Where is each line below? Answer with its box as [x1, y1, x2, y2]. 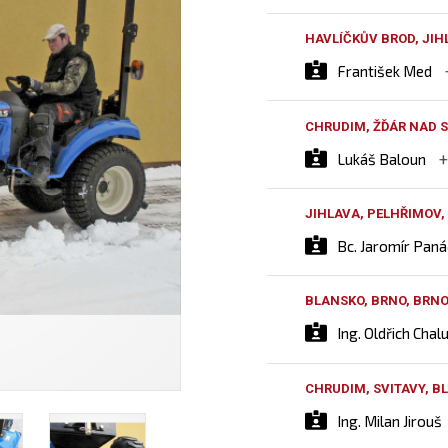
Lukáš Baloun [337, 149, 427, 168]
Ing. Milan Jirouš [337, 411, 443, 430]
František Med [337, 62, 433, 81]
